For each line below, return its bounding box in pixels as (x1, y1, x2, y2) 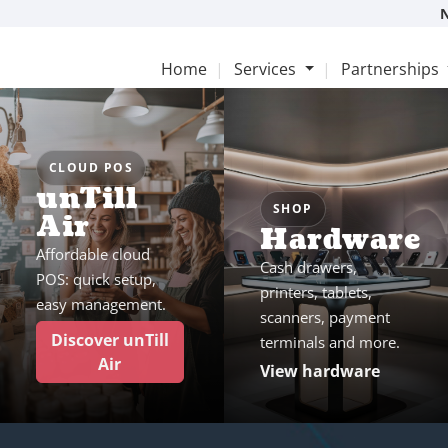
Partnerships (341, 58, 440, 81)
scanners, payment (260, 307, 390, 327)
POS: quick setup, (36, 269, 156, 289)
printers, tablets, (260, 282, 372, 302)
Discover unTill (50, 329, 169, 351)
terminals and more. (260, 332, 400, 352)
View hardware (260, 360, 380, 382)
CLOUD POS (49, 159, 133, 176)
